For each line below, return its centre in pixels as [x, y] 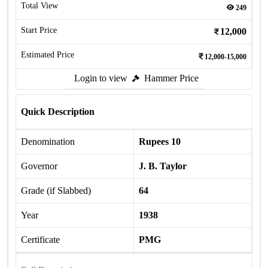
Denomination [48, 141]
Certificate [40, 240]
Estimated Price [48, 55]
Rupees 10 [160, 141]
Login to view [101, 78]
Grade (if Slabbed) [56, 191]
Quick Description [58, 112]
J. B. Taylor [163, 166]
